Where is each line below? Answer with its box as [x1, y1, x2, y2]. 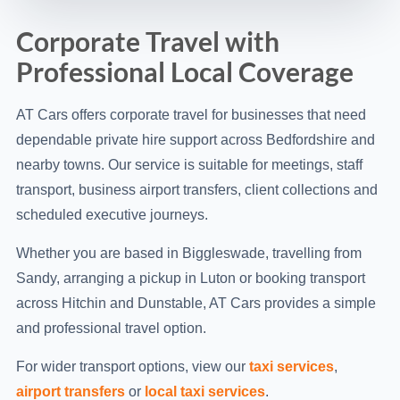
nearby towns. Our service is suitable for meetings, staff [16, 157, 362, 172]
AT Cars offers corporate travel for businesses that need [16, 107, 366, 122]
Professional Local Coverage [16, 55, 354, 87]
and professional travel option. [16, 321, 206, 336]
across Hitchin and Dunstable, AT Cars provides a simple [16, 296, 376, 311]
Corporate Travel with [16, 25, 279, 57]
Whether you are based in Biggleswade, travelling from [16, 246, 362, 261]
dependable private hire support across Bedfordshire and [16, 132, 375, 147]
